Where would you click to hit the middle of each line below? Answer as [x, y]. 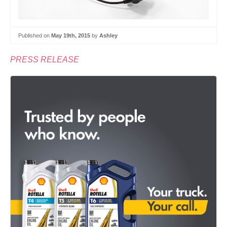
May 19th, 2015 [71, 35]
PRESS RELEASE [45, 60]
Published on [35, 35]
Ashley [108, 35]
